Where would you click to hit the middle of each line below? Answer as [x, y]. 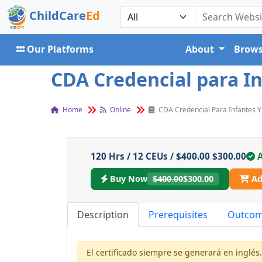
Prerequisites [178, 214]
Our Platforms [60, 49]
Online [120, 110]
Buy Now [129, 179]
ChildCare [58, 16]
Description [103, 214]
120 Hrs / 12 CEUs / [133, 156]
